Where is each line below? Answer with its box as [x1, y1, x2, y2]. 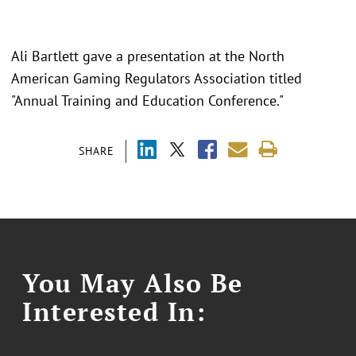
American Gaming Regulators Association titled [11, 69, 302, 88]
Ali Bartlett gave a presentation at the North [11, 47, 284, 66]
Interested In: [22, 295, 207, 329]
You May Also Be [22, 266, 243, 300]
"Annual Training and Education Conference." [11, 91, 284, 110]
